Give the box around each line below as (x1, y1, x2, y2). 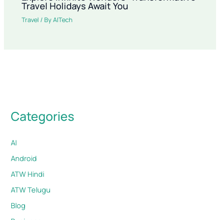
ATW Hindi (11, 168, 45, 179)
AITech (53, 15, 73, 25)
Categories (11, 108, 75, 125)
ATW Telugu (11, 184, 51, 194)
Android (11, 153, 37, 163)
